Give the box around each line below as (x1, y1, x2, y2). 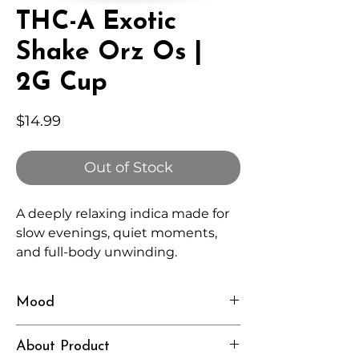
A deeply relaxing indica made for (16, 206, 229, 222)
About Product (16, 339, 110, 355)
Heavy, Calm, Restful (16, 325, 134, 341)
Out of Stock (83, 159, 173, 177)
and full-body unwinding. (16, 244, 177, 260)
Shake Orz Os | (16, 40, 202, 67)
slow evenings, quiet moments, (16, 225, 217, 241)
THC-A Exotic (16, 10, 176, 36)
